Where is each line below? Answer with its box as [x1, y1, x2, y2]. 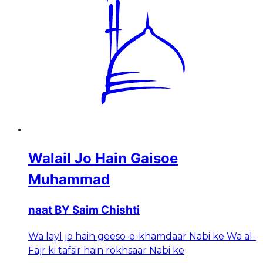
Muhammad [28, 171, 110, 188]
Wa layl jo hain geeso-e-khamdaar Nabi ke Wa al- [28, 230, 256, 242]
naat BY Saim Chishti [28, 203, 140, 217]
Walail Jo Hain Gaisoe [28, 150, 178, 167]
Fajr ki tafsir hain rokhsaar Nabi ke [28, 244, 184, 256]
